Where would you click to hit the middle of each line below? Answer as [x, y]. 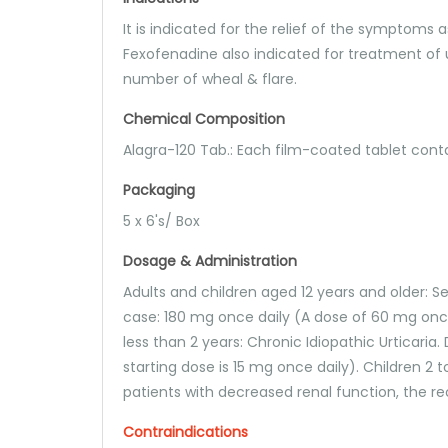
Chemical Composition [204, 119]
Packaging [159, 190]
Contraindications [185, 432]
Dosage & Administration [210, 261]
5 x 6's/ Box [161, 221]
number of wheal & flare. [210, 79]
